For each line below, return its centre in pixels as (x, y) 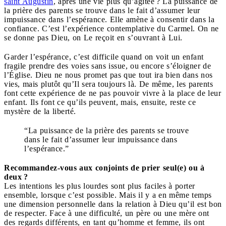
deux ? (16, 177)
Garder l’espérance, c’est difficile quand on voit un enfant (104, 56)
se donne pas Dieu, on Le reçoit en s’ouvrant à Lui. (93, 37)
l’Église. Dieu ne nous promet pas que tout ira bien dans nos (108, 75)
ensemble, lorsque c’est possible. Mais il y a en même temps (108, 195)
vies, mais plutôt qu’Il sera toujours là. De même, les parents (108, 84)
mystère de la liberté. (40, 111)
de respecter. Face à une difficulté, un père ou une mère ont (107, 213)
